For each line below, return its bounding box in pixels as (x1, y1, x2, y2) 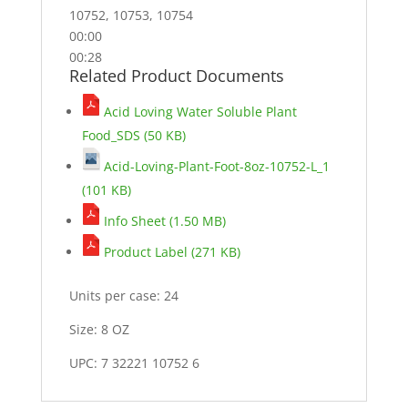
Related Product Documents (68, 65, 284, 87)
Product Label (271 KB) (99, 243, 240, 261)
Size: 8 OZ (68, 321, 129, 339)
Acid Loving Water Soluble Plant (99, 103, 297, 121)
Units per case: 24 (68, 287, 178, 305)
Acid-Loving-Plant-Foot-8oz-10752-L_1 (99, 158, 330, 176)
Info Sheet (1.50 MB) (99, 212, 226, 230)
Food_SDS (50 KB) (81, 127, 186, 145)
